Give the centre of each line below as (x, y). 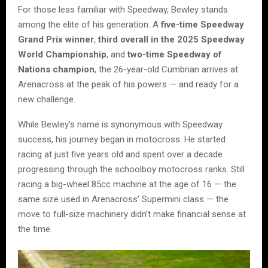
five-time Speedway (202, 25)
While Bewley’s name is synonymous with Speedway (120, 125)
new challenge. (47, 100)
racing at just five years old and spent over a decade (120, 155)
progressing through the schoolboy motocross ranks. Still (131, 170)
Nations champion (56, 70)
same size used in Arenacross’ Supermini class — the (123, 200)
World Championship (62, 55)
